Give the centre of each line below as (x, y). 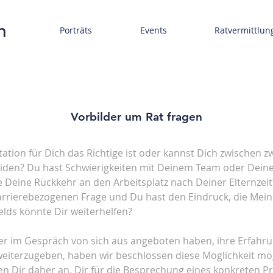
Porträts (76, 30)
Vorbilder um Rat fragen (136, 117)
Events (154, 30)
